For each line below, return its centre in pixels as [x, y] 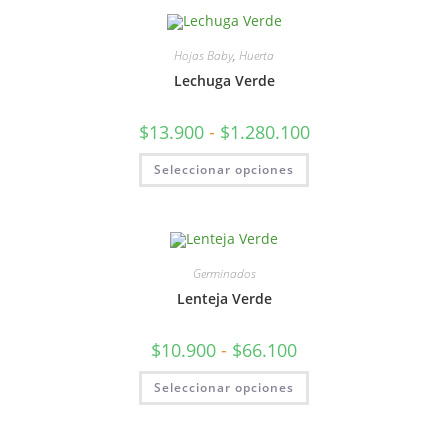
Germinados [224, 273]
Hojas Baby [203, 55]
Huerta [256, 55]
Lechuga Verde [224, 80]
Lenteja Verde [224, 298]
